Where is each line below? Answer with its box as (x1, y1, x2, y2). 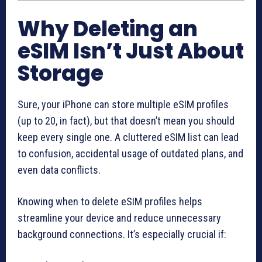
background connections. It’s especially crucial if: (18, 227, 226, 240)
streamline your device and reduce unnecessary (18, 211, 221, 224)
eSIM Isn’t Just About (18, 36, 244, 66)
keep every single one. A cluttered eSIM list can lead (18, 130, 239, 143)
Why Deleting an (18, 13, 198, 44)
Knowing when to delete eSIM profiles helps (18, 195, 202, 208)
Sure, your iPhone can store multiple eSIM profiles (18, 98, 229, 111)
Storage (18, 58, 104, 88)
